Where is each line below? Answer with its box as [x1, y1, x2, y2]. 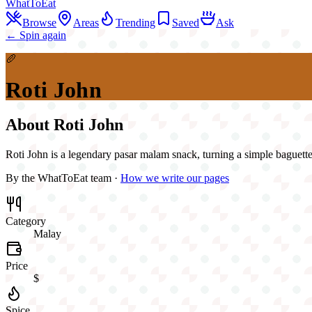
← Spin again [6, 29, 66, 41]
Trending [116, 17, 155, 29]
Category [6, 214, 46, 227]
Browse [22, 17, 56, 29]
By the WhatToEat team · [6, 171, 118, 184]
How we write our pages [120, 171, 229, 184]
